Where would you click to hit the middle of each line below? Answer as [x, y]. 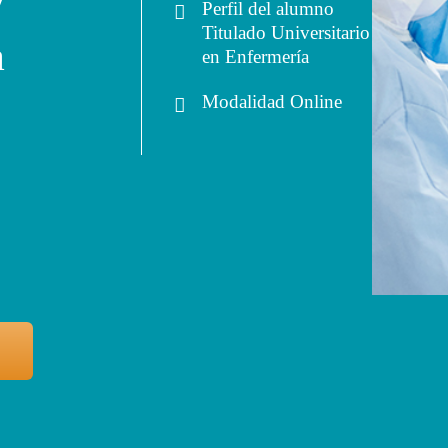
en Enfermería [256, 57]
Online [314, 101]
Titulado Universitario [286, 33]
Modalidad [244, 101]
